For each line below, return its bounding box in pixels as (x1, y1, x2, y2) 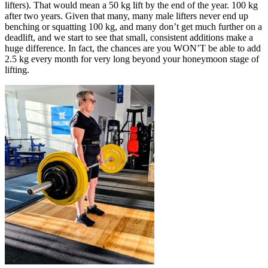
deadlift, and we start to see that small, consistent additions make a (5, 32, 253, 42)
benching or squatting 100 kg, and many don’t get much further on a (5, 21, 262, 32)
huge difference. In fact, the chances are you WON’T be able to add (5, 42, 261, 53)
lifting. (5, 64, 29, 75)
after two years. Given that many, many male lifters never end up (5, 10, 248, 21)
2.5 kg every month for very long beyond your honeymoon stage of (5, 53, 259, 64)
